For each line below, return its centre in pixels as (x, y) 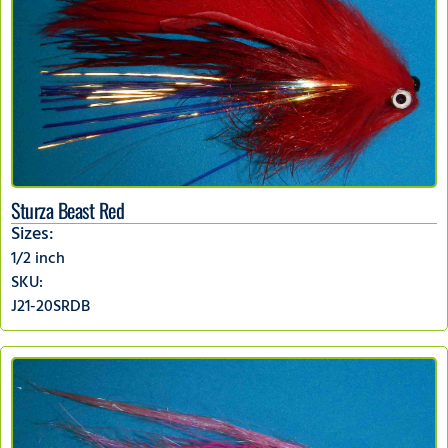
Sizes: (32, 236)
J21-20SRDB (50, 308)
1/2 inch (38, 260)
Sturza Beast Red (67, 210)
